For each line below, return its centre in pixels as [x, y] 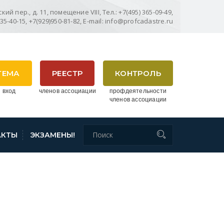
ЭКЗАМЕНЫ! [53, 135]
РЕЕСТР [67, 73]
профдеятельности [138, 90]
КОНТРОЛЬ [138, 73]
